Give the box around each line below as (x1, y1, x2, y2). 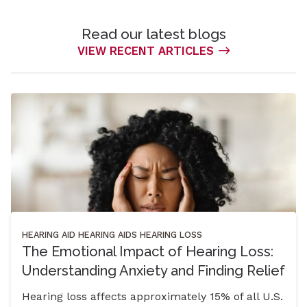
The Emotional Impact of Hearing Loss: (22, 243, 273, 260)
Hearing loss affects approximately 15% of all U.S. (22, 289, 283, 303)
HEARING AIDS (78, 229, 137, 240)
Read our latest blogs (81, 25, 226, 42)
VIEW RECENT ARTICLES (77, 44, 214, 58)
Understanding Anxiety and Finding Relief (22, 262, 285, 279)
